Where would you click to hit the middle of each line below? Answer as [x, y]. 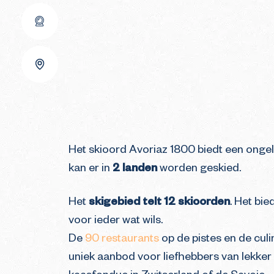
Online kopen [83, 84]
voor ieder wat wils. [116, 221]
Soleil [63, 145]
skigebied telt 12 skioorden [159, 203]
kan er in [91, 169]
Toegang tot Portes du [109, 130]
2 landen [135, 169]
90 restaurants [122, 240]
